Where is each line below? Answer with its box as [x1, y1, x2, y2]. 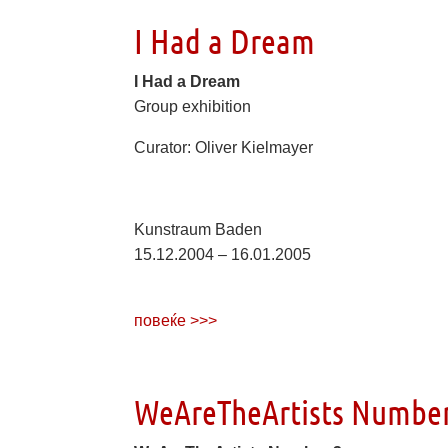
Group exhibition [134, 98, 252, 115]
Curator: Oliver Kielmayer [134, 139, 314, 156]
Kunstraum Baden [134, 221, 263, 238]
